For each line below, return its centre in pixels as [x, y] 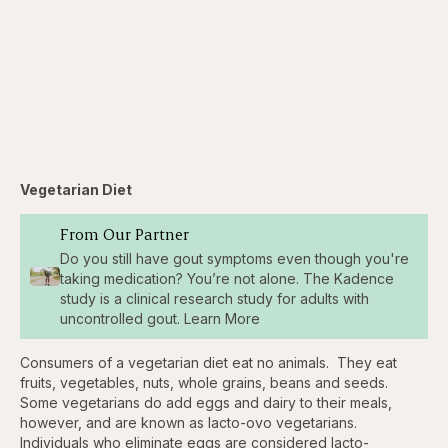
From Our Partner [124, 234]
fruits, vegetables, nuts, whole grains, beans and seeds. [206, 383]
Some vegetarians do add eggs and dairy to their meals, [206, 403]
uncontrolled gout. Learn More [159, 319]
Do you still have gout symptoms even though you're [234, 259]
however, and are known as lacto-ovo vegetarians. [188, 423]
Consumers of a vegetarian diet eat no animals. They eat [208, 363]
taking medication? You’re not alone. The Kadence [226, 279]
